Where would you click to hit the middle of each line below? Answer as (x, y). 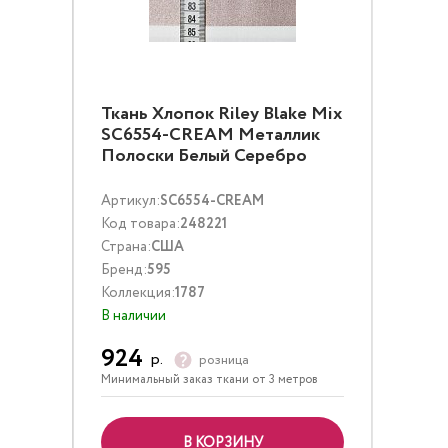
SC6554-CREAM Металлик (210, 135)
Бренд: (124, 270)
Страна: (126, 247)
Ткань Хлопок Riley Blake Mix (221, 114)
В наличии (133, 316)
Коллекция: (138, 293)
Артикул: (130, 201)
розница (224, 360)
